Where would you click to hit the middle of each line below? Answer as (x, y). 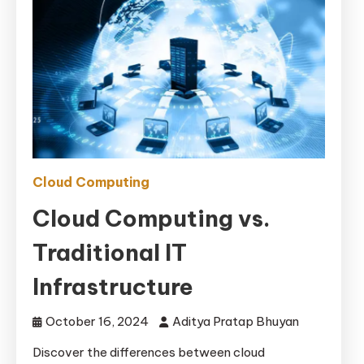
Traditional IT (110, 252)
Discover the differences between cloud (149, 352)
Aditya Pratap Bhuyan (236, 321)
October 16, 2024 (97, 321)
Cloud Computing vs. (152, 218)
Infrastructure (113, 286)
